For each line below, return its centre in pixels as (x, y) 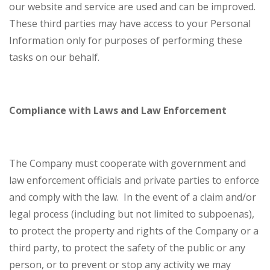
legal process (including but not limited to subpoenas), (132, 214)
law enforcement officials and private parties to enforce (134, 181)
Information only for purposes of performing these (126, 41)
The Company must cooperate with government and (127, 164)
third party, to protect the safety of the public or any (127, 248)
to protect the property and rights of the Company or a (134, 231)
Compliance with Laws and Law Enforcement (118, 111)
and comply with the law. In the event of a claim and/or (133, 197)
